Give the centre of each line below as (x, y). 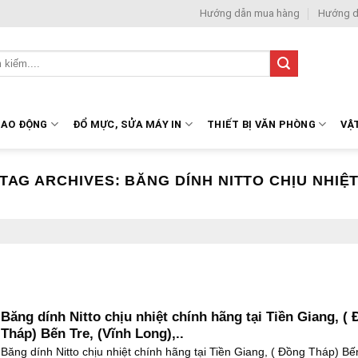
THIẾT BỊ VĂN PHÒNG (261, 124)
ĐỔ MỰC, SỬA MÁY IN (127, 124)
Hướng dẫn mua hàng (250, 13)
